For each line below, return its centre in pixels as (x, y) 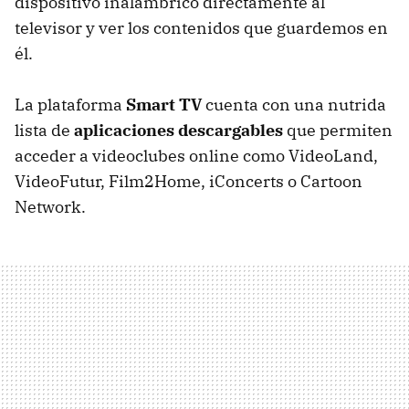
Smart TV (166, 104)
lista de (44, 130)
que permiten (338, 130)
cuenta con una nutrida (296, 104)
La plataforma (70, 104)
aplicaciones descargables (178, 130)
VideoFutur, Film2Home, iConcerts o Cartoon (189, 181)
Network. (50, 206)
